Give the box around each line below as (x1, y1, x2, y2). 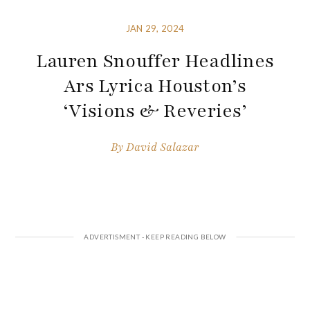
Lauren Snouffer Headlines (35, 48, 275, 74)
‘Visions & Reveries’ (63, 98, 247, 124)
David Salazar (126, 139, 199, 155)
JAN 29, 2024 (125, 23, 185, 35)
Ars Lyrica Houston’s (63, 73, 246, 99)
